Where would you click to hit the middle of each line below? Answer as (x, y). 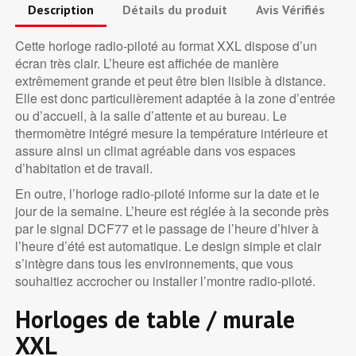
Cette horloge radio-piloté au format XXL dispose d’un (166, 46)
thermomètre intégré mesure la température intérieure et (171, 133)
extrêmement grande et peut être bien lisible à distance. (170, 81)
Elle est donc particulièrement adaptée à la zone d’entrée (175, 99)
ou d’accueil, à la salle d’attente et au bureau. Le (151, 116)
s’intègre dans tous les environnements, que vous (154, 264)
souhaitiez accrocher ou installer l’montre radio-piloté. (165, 281)
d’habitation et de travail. (83, 168)
